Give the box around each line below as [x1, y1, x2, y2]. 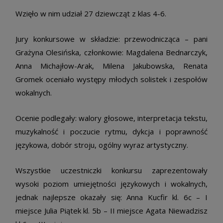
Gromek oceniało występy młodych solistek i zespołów [15, 74, 208, 85]
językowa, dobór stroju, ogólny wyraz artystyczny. [15, 140, 188, 150]
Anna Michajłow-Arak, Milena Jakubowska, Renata [15, 61, 208, 71]
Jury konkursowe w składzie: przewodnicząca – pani [15, 34, 208, 44]
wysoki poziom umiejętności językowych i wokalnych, [15, 179, 208, 189]
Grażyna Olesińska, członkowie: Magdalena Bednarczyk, [15, 47, 208, 58]
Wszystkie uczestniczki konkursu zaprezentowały [15, 165, 208, 176]
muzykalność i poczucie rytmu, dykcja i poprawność [15, 126, 208, 137]
